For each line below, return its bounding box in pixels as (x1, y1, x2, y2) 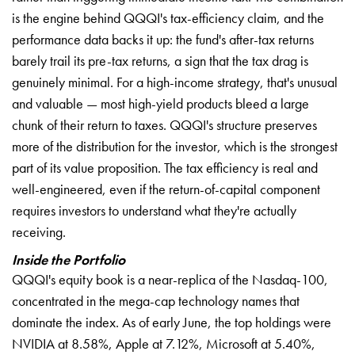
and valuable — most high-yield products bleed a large (12, 94, 309, 113)
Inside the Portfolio (12, 250, 125, 269)
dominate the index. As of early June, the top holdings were (12, 312, 331, 331)
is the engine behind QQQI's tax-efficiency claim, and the (12, 8, 324, 27)
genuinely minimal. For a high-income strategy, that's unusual (12, 72, 338, 91)
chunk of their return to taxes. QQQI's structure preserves (12, 115, 317, 134)
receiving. (12, 222, 66, 241)
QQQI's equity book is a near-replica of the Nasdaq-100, (12, 269, 328, 288)
